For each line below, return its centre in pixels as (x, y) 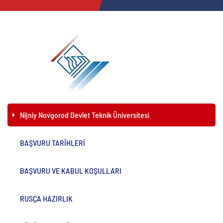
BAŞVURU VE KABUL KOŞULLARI (71, 170)
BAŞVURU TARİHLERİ (53, 143)
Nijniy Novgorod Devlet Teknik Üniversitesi (85, 115)
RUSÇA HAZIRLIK (46, 198)
